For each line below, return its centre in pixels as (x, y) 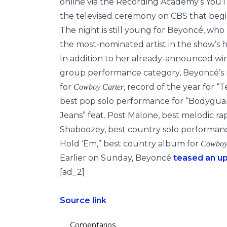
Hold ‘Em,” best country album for (130, 144)
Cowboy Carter (99, 87)
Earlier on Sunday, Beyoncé (117, 158)
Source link (83, 200)
